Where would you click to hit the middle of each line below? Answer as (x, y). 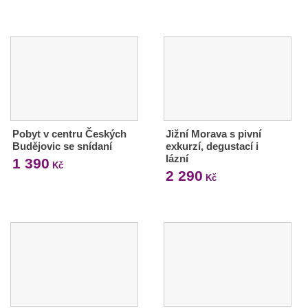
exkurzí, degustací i (212, 146)
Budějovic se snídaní (62, 146)
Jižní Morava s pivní (213, 134)
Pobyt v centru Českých (69, 134)
